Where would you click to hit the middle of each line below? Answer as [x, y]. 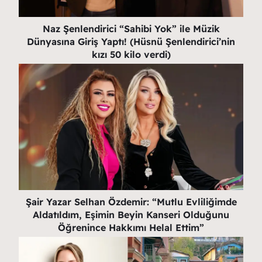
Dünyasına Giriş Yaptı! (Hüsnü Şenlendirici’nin [131, 41]
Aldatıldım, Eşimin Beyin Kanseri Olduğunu [131, 214]
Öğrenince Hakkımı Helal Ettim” [131, 227]
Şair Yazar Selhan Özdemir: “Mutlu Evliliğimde [131, 201]
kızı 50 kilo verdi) [131, 54]
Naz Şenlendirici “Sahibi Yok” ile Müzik [131, 28]
